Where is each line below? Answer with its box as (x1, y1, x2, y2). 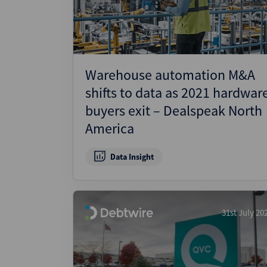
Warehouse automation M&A (85, 66, 255, 84)
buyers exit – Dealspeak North (85, 101, 262, 120)
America (85, 119, 134, 138)
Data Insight (110, 151, 154, 162)
